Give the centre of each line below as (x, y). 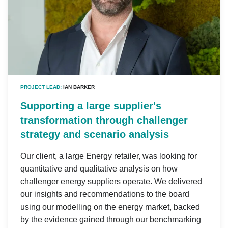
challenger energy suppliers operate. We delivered (111, 182)
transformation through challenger (104, 120)
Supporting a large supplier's (91, 106)
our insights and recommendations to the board (105, 194)
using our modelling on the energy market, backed (110, 207)
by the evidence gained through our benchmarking (111, 220)
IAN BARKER (79, 87)
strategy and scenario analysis (95, 135)
